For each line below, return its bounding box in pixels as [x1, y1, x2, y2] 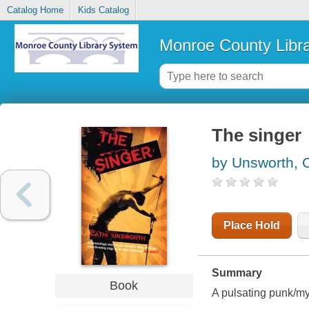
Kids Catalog [77, 5, 129, 16]
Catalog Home [6, 5, 63, 16]
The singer [211, 126, 301, 146]
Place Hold [223, 219, 280, 232]
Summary [211, 267, 262, 279]
